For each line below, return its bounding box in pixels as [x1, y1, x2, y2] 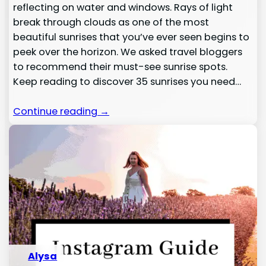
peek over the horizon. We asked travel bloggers [13, 45, 243, 59]
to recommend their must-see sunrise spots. [13, 59, 228, 74]
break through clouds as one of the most [13, 15, 210, 29]
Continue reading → [13, 104, 110, 118]
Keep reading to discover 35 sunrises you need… [13, 74, 242, 88]
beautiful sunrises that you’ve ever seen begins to [13, 30, 250, 44]
